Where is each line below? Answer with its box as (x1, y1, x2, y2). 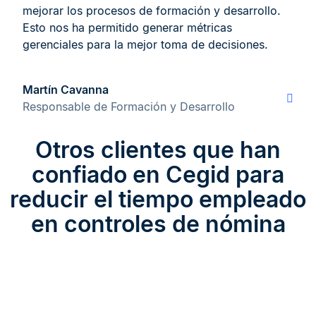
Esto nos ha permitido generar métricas (23, 20, 232, 35)
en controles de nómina (30, 210, 286, 238)
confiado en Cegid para (32, 161, 284, 189)
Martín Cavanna (23, 83, 109, 97)
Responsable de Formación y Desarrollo (23, 99, 235, 114)
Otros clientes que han (35, 136, 281, 164)
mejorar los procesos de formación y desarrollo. (23, 4, 281, 18)
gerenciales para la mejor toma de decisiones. (23, 37, 268, 52)
